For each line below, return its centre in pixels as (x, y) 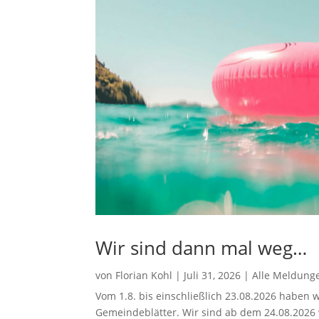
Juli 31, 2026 (213, 275)
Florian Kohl (144, 275)
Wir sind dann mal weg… (202, 247)
